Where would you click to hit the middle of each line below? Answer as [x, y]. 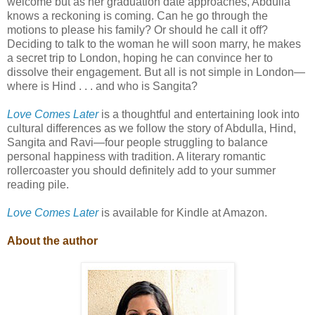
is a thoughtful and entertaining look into [199, 115]
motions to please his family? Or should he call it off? [137, 30]
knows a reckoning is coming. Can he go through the [137, 16]
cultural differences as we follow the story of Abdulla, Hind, [152, 129]
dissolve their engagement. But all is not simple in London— [156, 72]
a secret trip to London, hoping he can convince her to [140, 58]
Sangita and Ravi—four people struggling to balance [137, 143]
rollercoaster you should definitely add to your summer [141, 171]
